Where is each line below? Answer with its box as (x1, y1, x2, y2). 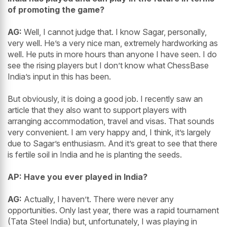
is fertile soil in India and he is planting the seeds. (8, 149, 182, 160)
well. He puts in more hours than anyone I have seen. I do (8, 49, 217, 60)
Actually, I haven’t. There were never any (22, 194, 174, 205)
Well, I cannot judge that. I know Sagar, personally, (22, 27, 207, 37)
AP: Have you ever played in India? (8, 172, 147, 182)
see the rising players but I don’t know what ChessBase (8, 60, 209, 71)
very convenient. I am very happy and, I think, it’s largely (8, 127, 211, 138)
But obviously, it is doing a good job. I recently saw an (8, 94, 203, 104)
